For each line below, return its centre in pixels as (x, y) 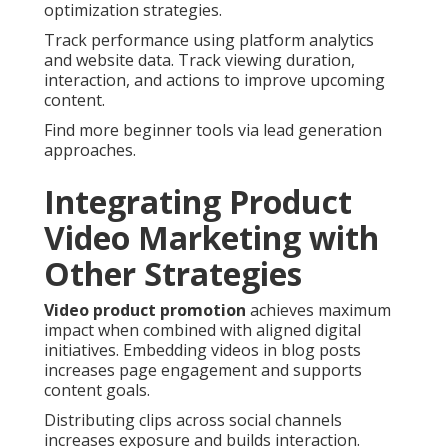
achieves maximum (318, 310)
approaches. (90, 150)
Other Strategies (173, 274)
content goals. (97, 390)
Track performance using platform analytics (209, 40)
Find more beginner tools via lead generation (213, 130)
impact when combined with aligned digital (202, 330)
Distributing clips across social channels (193, 420)
